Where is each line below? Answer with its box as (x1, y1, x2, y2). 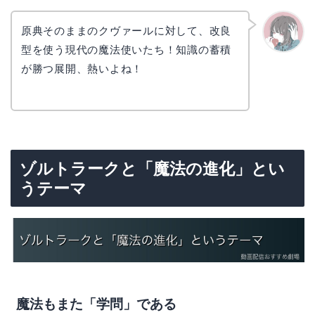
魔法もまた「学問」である (16, 297, 176, 312)
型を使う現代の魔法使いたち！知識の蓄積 (20, 43, 232, 56)
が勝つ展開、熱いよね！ (20, 62, 143, 75)
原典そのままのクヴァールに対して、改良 (20, 24, 232, 37)
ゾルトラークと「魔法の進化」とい (20, 160, 285, 179)
